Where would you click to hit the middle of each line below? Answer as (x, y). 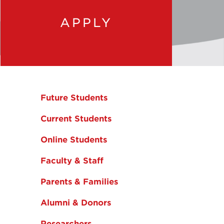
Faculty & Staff (72, 160)
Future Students (74, 97)
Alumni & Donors (76, 202)
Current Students (76, 118)
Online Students (74, 139)
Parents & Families (79, 181)
